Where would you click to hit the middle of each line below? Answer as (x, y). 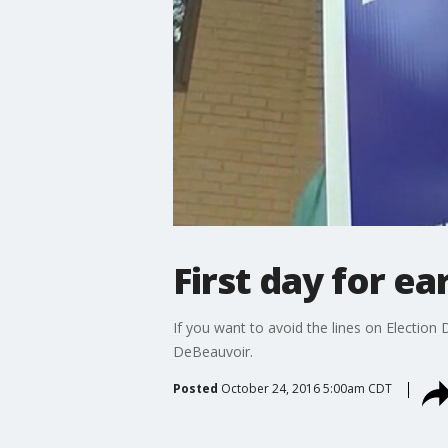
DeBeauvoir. (212, 351)
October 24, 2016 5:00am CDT (306, 388)
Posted (195, 388)
